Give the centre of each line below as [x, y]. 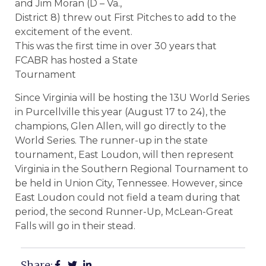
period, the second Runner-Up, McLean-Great [124, 211]
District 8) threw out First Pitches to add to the [126, 18]
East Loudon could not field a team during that [128, 197]
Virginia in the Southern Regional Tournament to [132, 169]
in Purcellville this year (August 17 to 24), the [121, 112]
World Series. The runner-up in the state [111, 140]
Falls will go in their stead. [75, 226]
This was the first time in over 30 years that [116, 46]
